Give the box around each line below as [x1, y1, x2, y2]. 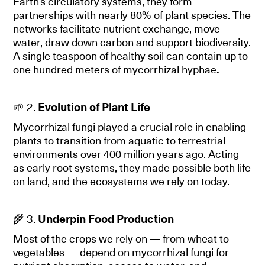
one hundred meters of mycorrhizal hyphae [13, 63, 217, 76]
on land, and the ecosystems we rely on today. [13, 174, 230, 188]
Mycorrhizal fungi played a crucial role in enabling [13, 120, 247, 134]
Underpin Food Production [38, 212, 174, 225]
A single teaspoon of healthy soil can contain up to [13, 49, 248, 63]
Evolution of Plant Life [38, 100, 151, 114]
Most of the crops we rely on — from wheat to [13, 232, 230, 245]
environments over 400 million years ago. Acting [13, 147, 240, 161]
